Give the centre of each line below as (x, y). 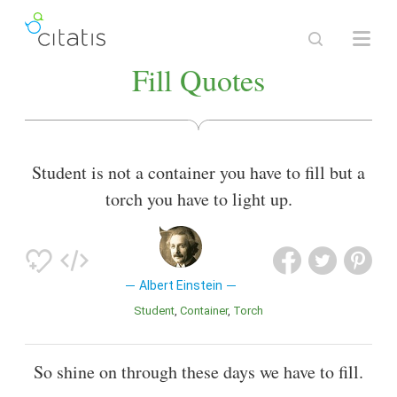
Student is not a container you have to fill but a (198, 173)
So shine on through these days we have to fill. (198, 372)
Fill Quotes (198, 80)
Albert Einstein (180, 286)
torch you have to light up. (198, 199)
